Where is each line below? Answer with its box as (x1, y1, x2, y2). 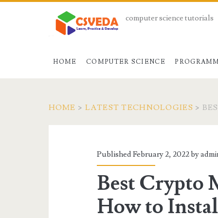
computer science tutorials (125, 13, 214, 23)
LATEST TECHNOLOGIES (85, 102, 193, 112)
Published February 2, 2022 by (97, 149, 201, 159)
